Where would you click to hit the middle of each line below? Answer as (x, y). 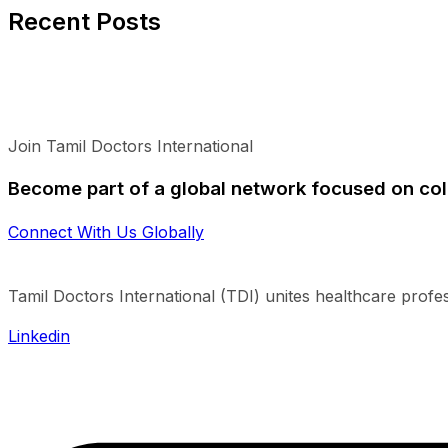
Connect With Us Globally (106, 231)
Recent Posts (84, 22)
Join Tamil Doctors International (130, 146)
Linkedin (39, 335)
